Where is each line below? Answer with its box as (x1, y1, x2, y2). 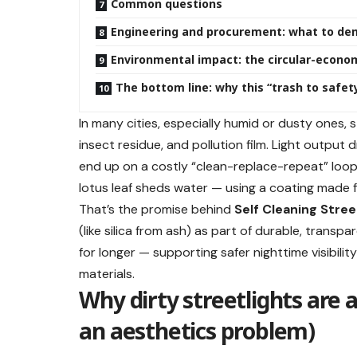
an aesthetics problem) (79, 316, 315, 347)
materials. (79, 265, 135, 283)
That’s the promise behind (79, 201, 235, 218)
